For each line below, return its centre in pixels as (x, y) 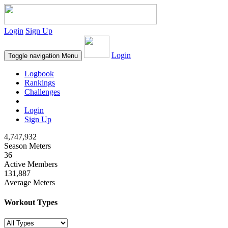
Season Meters (27, 146)
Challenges (42, 92)
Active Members (31, 164)
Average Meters (30, 182)
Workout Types (31, 203)
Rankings (40, 83)
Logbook (39, 74)
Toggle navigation (34, 56)
